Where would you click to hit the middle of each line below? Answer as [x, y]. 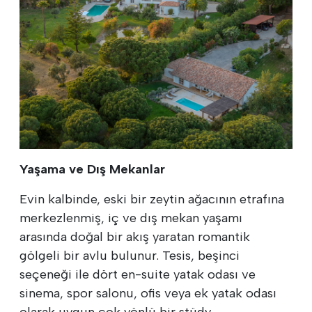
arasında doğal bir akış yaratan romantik [135, 236]
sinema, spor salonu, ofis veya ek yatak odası [148, 293]
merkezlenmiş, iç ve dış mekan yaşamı [131, 218]
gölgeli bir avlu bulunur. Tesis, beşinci [130, 255]
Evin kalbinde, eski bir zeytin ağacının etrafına [152, 199]
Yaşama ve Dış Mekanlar [92, 169]
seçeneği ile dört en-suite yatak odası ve [138, 274]
